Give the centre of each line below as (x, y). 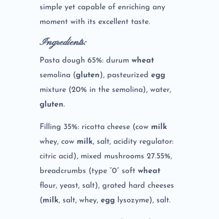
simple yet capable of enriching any (102, 8)
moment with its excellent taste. (95, 22)
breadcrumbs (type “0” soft (88, 171)
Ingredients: (62, 43)
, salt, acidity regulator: (133, 142)
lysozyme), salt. (142, 201)
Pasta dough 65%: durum (85, 61)
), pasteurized (125, 76)
